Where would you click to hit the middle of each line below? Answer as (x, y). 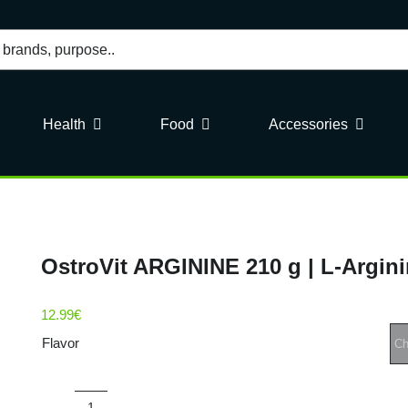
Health (64, 124)
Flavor (60, 343)
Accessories (308, 124)
